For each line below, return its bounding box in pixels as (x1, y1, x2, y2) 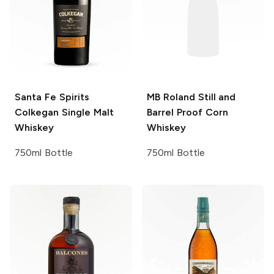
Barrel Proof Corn (147, 106, 228, 119)
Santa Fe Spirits (15, 91, 89, 103)
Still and (194, 91, 236, 103)
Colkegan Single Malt (15, 106, 114, 119)
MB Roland (147, 91, 195, 103)
